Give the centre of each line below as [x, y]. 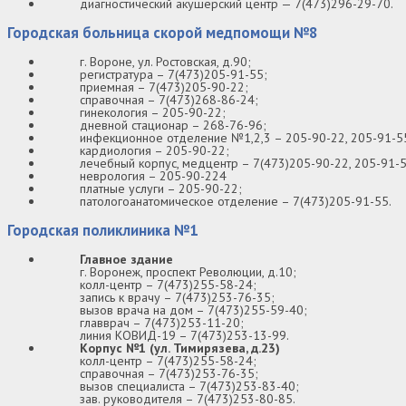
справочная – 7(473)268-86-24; [169, 100]
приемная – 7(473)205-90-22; [164, 87]
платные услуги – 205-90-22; [161, 189]
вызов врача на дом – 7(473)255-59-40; [193, 309]
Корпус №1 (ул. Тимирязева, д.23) [180, 348]
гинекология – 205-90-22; [153, 113]
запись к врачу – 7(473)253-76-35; [177, 297]
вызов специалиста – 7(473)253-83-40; [189, 386]
